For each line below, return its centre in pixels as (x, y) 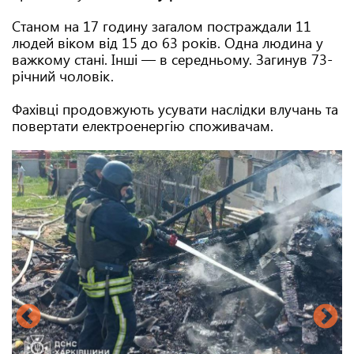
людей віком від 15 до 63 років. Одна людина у (168, 43)
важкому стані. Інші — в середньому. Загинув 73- (172, 59)
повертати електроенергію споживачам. (143, 126)
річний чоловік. (63, 76)
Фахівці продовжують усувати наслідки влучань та (175, 109)
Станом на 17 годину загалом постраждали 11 (162, 26)
